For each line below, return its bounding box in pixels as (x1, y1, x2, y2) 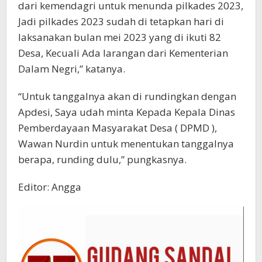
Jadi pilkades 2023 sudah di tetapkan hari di (18, 15, 224, 29)
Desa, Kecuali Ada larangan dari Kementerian (18, 46, 228, 60)
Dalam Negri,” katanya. (18, 62, 125, 76)
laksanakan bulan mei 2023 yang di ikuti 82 (18, 30, 221, 44)
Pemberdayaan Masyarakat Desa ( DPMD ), (18, 121, 217, 135)
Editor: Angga (18, 180, 81, 194)
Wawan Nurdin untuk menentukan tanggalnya (18, 137, 234, 151)
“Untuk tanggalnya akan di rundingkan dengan (18, 89, 236, 104)
